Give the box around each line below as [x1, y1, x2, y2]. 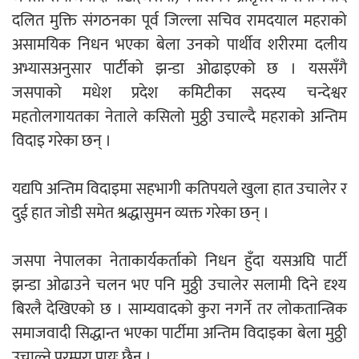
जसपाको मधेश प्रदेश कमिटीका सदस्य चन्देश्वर [12, 79, 347, 107]
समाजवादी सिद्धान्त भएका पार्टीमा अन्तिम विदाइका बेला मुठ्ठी [12, 320, 347, 348]
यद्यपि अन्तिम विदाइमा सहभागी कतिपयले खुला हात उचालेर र [12, 175, 347, 204]
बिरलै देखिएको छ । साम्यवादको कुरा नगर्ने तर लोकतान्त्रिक [12, 296, 347, 324]
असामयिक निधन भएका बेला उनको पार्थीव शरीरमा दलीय [12, 31, 347, 59]
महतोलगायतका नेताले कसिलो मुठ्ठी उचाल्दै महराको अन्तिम [12, 103, 347, 131]
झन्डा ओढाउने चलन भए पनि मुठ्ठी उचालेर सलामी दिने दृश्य [12, 272, 347, 300]
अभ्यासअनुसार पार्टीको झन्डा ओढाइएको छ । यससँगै [12, 55, 347, 83]
